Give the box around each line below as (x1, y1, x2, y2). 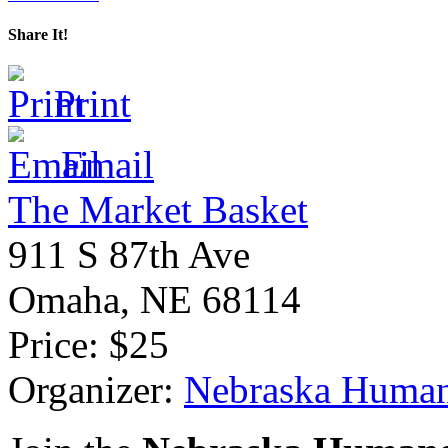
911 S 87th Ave (8, 232, 250, 276)
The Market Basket (8, 187, 308, 231)
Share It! (8, 25, 68, 43)
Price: (8, 322, 99, 366)
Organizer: (8, 367, 174, 411)
